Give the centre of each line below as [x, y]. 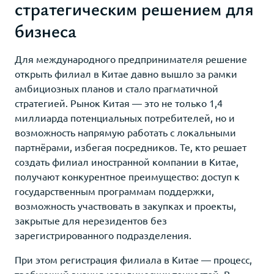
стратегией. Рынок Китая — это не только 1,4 [119, 102]
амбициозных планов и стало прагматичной [117, 88]
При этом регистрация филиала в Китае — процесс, [133, 259]
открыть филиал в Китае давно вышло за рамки [126, 73]
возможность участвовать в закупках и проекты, [125, 205]
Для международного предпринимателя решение [131, 58]
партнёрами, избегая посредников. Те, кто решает [131, 146]
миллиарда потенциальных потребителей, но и [125, 117]
